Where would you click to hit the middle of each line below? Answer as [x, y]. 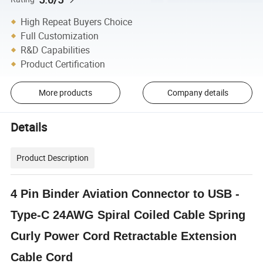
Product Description [53, 157]
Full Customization [60, 36]
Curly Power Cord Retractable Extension [124, 236]
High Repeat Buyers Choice [77, 21]
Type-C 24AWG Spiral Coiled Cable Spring [128, 215]
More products [65, 93]
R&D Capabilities [55, 50]
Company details [198, 93]
